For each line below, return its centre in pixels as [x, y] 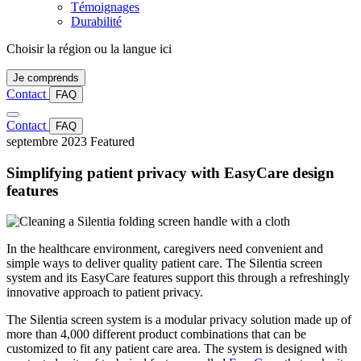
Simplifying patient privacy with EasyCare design [170, 172]
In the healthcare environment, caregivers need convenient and [165, 249]
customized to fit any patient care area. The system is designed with [177, 349]
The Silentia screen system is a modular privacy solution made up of [179, 320]
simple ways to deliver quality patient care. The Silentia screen [164, 263]
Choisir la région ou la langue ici [89, 49]
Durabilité [96, 21]
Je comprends [46, 78]
